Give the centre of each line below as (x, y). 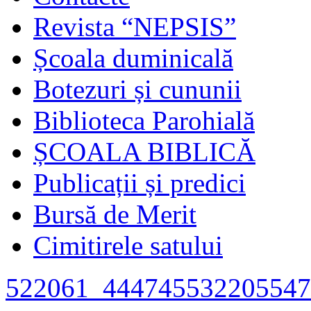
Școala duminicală (133, 58)
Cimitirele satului (128, 245)
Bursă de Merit (115, 214)
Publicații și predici (140, 183)
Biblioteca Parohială (144, 120)
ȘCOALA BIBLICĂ (144, 151)
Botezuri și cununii (137, 89)
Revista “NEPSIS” (135, 26)
